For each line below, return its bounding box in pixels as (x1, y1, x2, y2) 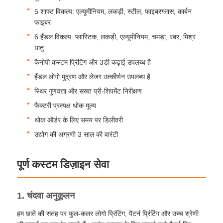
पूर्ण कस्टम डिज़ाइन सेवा (17, 158, 110, 171)
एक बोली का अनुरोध (17, 181, 79, 191)
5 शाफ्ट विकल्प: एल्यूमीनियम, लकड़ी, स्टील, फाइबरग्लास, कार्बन (34, 7, 192, 15)
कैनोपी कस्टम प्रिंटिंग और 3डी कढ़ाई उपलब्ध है (34, 58, 151, 66)
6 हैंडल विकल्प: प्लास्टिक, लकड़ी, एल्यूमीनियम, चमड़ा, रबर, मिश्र (34, 32, 196, 41)
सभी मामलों (17, 150, 51, 160)
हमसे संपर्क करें (17, 87, 63, 97)
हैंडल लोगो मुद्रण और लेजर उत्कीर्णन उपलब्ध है (34, 72, 151, 81)
